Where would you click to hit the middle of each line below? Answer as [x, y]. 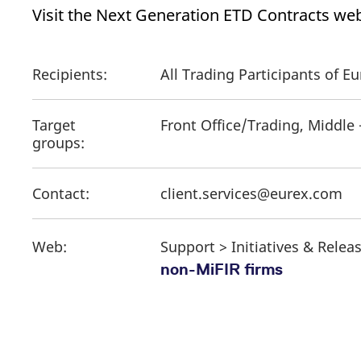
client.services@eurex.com [251, 193]
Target [54, 124]
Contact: [61, 193]
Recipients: [70, 74]
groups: [60, 142]
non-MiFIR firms [222, 269]
